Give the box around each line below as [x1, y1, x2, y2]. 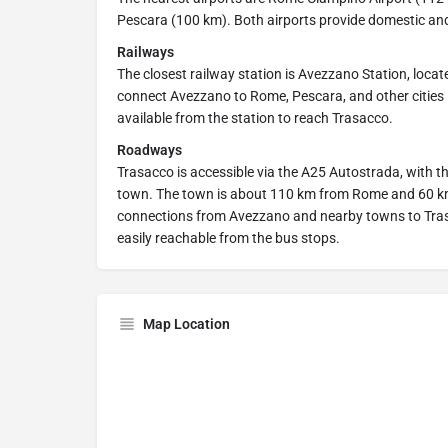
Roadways [117, 142, 182, 159]
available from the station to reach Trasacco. [117, 110, 393, 127]
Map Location [143, 316, 230, 333]
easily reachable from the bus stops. [117, 230, 340, 247]
